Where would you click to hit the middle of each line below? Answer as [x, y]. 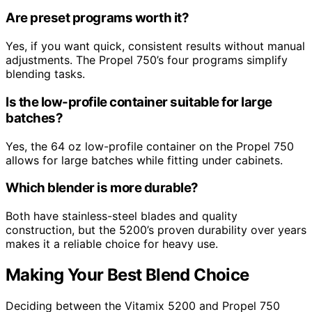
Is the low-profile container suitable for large [139, 102]
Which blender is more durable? [102, 188]
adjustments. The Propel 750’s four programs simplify [147, 60]
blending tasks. [45, 74]
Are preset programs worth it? [97, 18]
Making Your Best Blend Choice [127, 274]
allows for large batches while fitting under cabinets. [144, 160]
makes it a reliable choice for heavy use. [112, 243]
